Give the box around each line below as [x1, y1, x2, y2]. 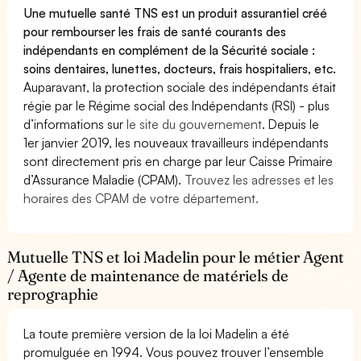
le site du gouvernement [127, 115, 263, 132]
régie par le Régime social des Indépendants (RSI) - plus [23, 97, 330, 114]
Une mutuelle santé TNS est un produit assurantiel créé [23, 4, 328, 21]
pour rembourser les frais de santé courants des [23, 23, 287, 39]
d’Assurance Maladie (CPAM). [23, 171, 185, 188]
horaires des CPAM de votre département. [23, 189, 259, 206]
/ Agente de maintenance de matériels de [7, 265, 289, 285]
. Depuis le [262, 115, 320, 132]
